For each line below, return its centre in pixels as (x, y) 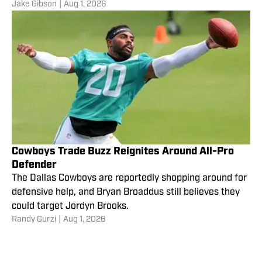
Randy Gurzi (34, 220)
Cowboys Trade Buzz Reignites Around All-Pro (123, 151)
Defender (34, 165)
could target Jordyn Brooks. (70, 207)
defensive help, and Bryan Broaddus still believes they (126, 193)
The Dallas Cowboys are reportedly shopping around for (129, 179)
